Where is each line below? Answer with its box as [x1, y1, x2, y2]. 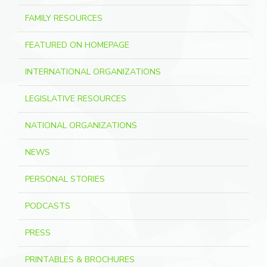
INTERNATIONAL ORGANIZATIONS [25, 66, 161, 78]
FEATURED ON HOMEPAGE [25, 39, 129, 51]
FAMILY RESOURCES [25, 13, 103, 24]
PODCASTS [25, 200, 70, 212]
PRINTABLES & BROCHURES [25, 254, 135, 266]
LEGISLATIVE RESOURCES [25, 93, 126, 105]
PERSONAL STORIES [25, 173, 105, 185]
